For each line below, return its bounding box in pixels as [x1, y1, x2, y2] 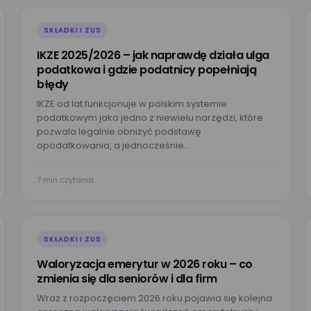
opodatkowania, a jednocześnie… [37, 139, 190, 152]
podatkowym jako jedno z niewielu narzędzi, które [37, 111, 263, 124]
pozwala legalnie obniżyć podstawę [37, 125, 201, 138]
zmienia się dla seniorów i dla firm [37, 271, 217, 287]
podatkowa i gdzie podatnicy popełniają [37, 62, 256, 78]
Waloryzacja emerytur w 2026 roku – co [37, 256, 253, 272]
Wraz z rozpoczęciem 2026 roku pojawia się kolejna [37, 292, 272, 305]
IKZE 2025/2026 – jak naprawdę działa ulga [37, 47, 269, 63]
